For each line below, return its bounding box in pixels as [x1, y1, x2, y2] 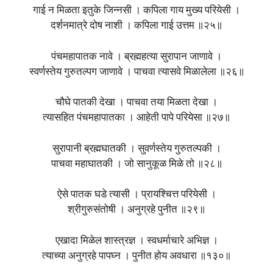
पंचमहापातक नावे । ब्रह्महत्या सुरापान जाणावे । [51, 51, 222, 62]
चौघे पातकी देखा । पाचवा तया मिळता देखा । [55, 97, 218, 108]
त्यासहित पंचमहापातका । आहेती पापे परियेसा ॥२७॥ [43, 113, 230, 124]
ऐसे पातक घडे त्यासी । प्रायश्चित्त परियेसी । [57, 190, 216, 200]
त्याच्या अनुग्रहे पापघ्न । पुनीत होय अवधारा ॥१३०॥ [42, 250, 231, 261]
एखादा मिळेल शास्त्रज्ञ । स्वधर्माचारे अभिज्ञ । [55, 235, 218, 246]
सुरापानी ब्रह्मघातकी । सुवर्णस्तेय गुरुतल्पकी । [52, 143, 221, 154]
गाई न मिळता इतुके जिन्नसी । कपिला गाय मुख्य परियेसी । [33, 5, 240, 16]
